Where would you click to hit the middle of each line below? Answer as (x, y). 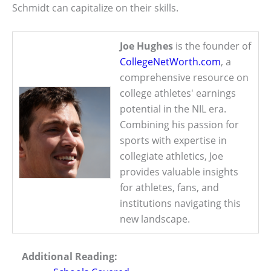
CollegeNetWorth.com (170, 61)
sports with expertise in (173, 140)
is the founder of (212, 46)
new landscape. (155, 219)
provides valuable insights (179, 171)
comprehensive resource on (184, 77)
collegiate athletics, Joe (171, 156)
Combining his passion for (179, 124)
